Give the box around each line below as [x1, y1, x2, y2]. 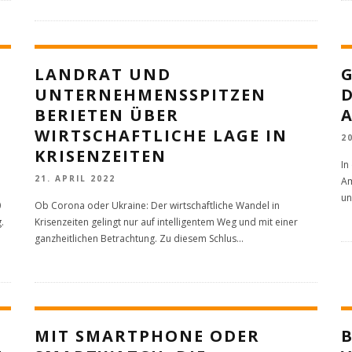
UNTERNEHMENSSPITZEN [35, 83, 266, 105]
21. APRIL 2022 [35, 172, 115, 184]
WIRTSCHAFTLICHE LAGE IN [35, 124, 288, 146]
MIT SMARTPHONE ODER [35, 324, 260, 346]
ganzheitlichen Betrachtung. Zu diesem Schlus [35, 231, 236, 245]
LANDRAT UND [35, 63, 171, 85]
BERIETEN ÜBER [35, 104, 179, 126]
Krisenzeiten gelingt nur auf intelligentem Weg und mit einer [35, 214, 298, 229]
